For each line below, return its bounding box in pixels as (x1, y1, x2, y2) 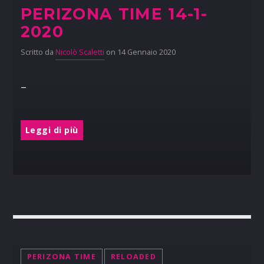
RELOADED (110, 252, 156, 262)
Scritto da (20, 47, 55, 57)
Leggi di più (25, 124, 78, 136)
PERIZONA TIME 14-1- (20, 4, 208, 24)
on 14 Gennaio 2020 (104, 47, 176, 57)
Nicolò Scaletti (55, 47, 104, 57)
